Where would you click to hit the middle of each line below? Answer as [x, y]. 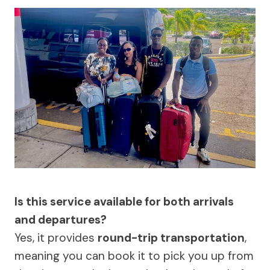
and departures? [61, 220]
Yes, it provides [56, 238]
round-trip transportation [171, 238]
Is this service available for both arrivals [124, 202]
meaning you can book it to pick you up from [134, 256]
